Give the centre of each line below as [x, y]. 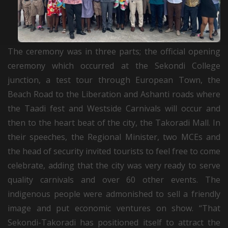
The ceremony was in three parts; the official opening [114, 51]
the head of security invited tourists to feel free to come [114, 151]
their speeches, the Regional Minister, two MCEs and [114, 137]
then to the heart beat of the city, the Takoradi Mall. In [114, 122]
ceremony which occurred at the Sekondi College [114, 65]
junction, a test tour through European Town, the [114, 80]
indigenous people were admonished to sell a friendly [114, 194]
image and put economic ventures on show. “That [114, 208]
